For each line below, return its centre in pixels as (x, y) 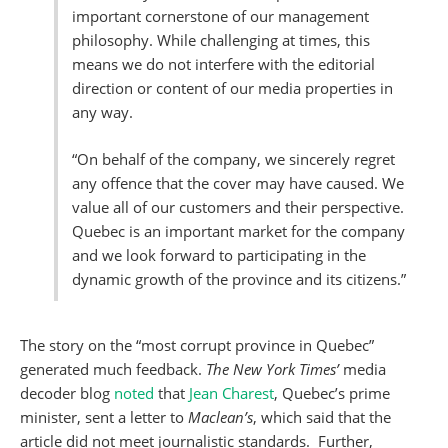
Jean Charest (231, 393)
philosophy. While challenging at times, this (221, 40)
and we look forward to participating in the (219, 255)
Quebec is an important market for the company (238, 231)
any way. (102, 112)
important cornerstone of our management (220, 16)
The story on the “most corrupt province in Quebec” (197, 345)
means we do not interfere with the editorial (223, 64)
